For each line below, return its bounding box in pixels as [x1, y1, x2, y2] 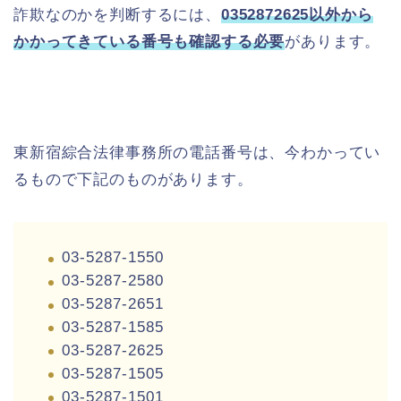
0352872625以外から [220, 6, 373, 24]
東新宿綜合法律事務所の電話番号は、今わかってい [13, 144, 381, 162]
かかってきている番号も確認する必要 [13, 33, 286, 51]
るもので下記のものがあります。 [13, 171, 253, 189]
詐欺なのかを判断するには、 [13, 6, 221, 24]
